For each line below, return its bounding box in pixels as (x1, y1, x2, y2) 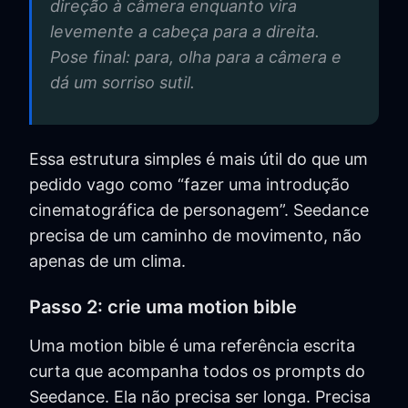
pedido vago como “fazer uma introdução (29, 175, 350, 195)
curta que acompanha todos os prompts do (29, 362, 365, 382)
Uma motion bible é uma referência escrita (29, 336, 355, 356)
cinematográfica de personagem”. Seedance (29, 200, 369, 220)
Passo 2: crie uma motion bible (29, 296, 297, 319)
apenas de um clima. (29, 251, 186, 271)
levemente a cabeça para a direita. (50, 22, 320, 42)
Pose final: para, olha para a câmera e (50, 47, 342, 67)
